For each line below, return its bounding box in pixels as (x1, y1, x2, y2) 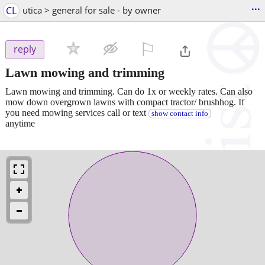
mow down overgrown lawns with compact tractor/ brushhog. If (5, 96, 244, 107)
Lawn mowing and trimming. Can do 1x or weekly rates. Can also (5, 86, 253, 96)
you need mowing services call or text (5, 107, 148, 118)
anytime (5, 118, 35, 128)
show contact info (151, 109, 208, 118)
